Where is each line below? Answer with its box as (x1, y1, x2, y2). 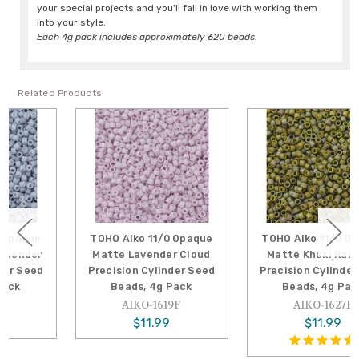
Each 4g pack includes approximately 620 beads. (37, 31, 258, 43)
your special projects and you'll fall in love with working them (37, 2, 318, 14)
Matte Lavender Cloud (35, 248, 154, 260)
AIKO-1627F (236, 297, 296, 312)
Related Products (18, 87, 103, 99)
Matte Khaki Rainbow (210, 248, 322, 260)
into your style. (37, 17, 107, 29)
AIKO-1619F (65, 297, 124, 312)
